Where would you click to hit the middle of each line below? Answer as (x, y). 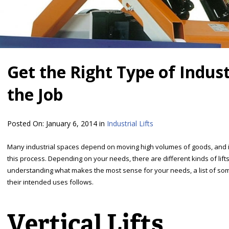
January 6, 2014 (72, 124)
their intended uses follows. (50, 182)
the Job (35, 95)
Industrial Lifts (130, 124)
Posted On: (27, 124)
